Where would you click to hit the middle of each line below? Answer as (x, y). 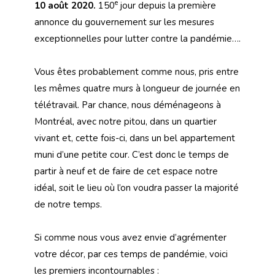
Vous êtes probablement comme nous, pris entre (137, 72)
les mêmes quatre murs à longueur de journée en (137, 88)
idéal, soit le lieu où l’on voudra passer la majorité (137, 188)
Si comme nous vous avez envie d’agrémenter (130, 237)
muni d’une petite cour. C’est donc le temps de (132, 154)
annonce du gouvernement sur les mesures (124, 22)
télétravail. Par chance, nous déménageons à (128, 105)
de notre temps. (68, 204)
